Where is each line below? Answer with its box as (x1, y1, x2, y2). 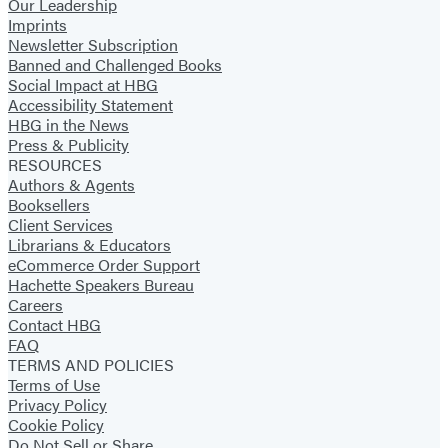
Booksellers (8, 192, 90, 216)
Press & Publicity (8, 132, 129, 156)
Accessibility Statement (8, 92, 173, 116)
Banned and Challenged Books (8, 52, 222, 76)
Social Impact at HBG (8, 72, 158, 96)
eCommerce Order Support (8, 252, 200, 276)
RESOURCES (8, 152, 102, 176)
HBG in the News (8, 112, 129, 136)
